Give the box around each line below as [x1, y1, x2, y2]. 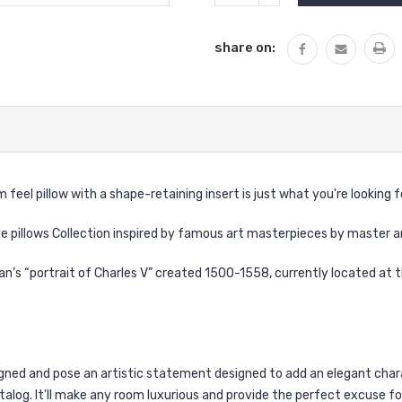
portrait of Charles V [30, 265, 148, 281]
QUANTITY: [269, 4, 318, 16]
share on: [214, 39, 275, 56]
